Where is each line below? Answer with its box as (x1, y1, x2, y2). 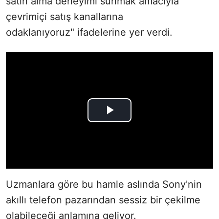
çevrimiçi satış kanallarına (6, 11, 123, 23)
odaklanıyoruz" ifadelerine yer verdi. (6, 26, 173, 39)
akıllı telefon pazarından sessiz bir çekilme (6, 194, 200, 206)
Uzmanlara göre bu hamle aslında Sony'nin (6, 178, 202, 190)
